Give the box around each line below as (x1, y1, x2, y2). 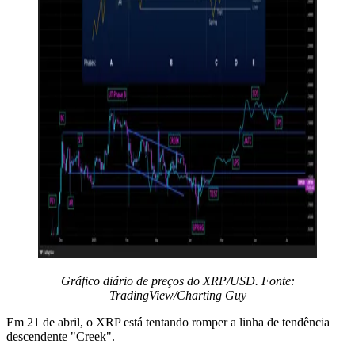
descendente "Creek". (6, 329, 115, 343)
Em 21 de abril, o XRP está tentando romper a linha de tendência (6, 315, 330, 329)
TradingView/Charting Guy (109, 288, 246, 302)
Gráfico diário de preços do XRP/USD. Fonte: (60, 273, 295, 288)
